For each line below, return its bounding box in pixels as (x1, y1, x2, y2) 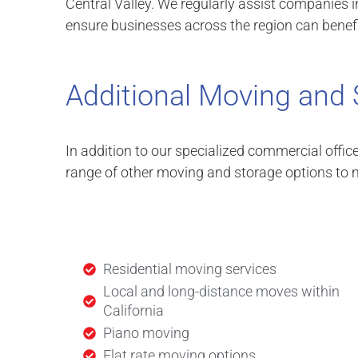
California (103, 301, 164, 319)
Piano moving (103, 324, 189, 341)
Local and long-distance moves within (103, 282, 340, 300)
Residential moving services (103, 260, 276, 277)
